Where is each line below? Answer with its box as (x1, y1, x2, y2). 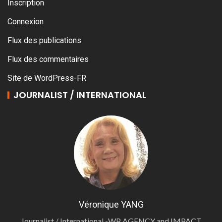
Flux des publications (7, 36, 81, 46)
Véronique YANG (78, 199, 144, 210)
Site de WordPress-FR (7, 73, 86, 83)
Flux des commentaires (7, 55, 89, 64)
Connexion (7, 17, 44, 27)
